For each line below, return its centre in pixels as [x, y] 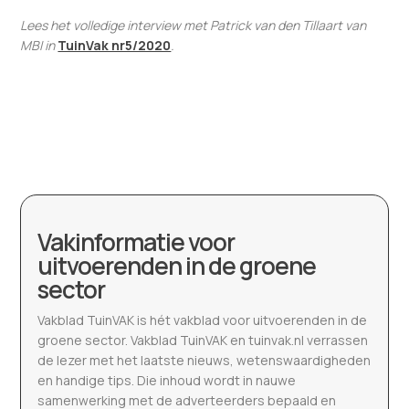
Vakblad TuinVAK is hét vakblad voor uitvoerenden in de [203, 320]
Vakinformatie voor [136, 242]
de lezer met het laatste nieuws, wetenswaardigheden [204, 361]
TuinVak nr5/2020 [115, 46]
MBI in [39, 46]
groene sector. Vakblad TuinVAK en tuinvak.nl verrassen [203, 341]
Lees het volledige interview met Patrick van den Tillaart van [194, 26]
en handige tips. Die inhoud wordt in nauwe [167, 381]
